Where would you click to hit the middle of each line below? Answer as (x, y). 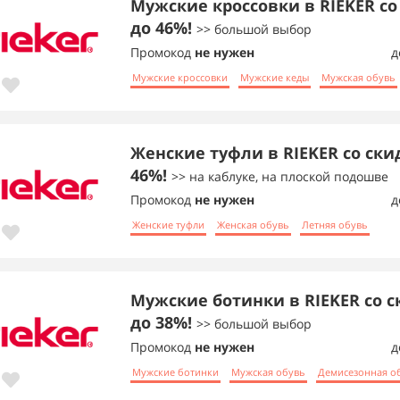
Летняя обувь (335, 223)
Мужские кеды (275, 76)
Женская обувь (253, 223)
